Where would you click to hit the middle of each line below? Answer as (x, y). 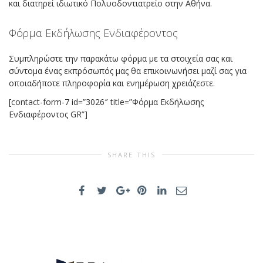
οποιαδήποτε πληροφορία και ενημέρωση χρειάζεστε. (112, 83)
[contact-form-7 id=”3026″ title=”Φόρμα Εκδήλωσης (106, 102)
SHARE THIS (131, 155)
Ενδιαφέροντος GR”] (48, 114)
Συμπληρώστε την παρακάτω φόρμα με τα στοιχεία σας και (121, 58)
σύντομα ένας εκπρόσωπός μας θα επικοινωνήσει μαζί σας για (128, 70)
